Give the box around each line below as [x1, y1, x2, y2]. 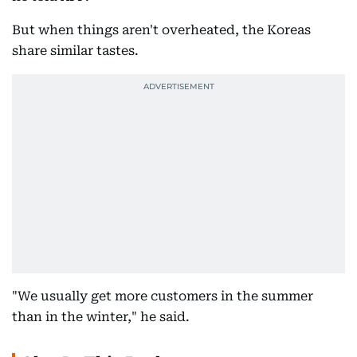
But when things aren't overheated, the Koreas [12, 22, 311, 37]
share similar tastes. [12, 43, 139, 58]
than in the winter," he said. [12, 309, 190, 324]
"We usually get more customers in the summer [12, 288, 313, 304]
